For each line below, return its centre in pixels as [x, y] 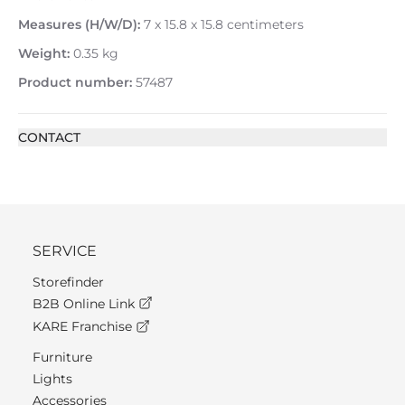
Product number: [75, 82]
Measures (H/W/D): [79, 24]
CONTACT [49, 137]
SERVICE [65, 251]
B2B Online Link [85, 304]
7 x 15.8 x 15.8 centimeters [222, 24]
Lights [52, 378]
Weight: [44, 53]
